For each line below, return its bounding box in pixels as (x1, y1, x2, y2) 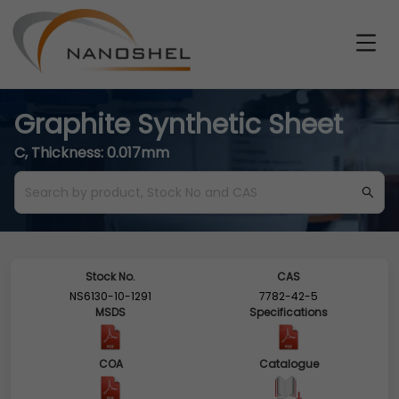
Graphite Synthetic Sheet (14, 106, 343, 143)
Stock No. (85, 269, 135, 284)
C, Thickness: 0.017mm (14, 142, 169, 163)
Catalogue (258, 356, 319, 371)
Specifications (249, 305, 328, 320)
